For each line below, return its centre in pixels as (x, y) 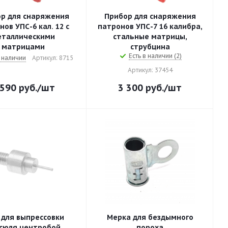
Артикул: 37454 (150, 70)
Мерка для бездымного (150, 217)
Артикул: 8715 (52, 58)
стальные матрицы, (150, 37)
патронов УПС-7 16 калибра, (150, 26)
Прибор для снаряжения (150, 16)
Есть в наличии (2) (155, 56)
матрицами (23, 47)
